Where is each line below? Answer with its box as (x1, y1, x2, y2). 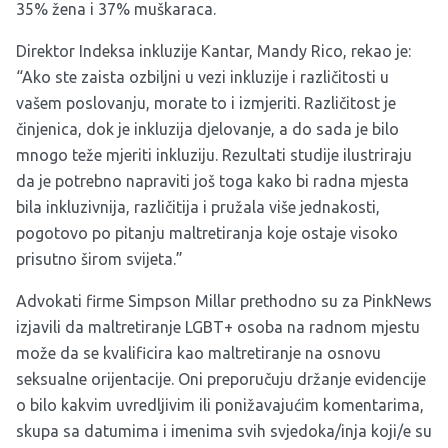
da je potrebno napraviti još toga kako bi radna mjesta (16, 172, 409, 191)
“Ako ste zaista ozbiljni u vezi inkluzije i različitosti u (16, 68, 389, 87)
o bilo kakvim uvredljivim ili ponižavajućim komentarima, (16, 396, 424, 415)
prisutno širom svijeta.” (16, 250, 183, 269)
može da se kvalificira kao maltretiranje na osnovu (16, 344, 381, 363)
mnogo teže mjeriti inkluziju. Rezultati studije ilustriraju (16, 146, 412, 165)
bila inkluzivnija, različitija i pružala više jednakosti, (16, 198, 380, 217)
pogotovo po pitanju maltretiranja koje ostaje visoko (16, 224, 398, 243)
